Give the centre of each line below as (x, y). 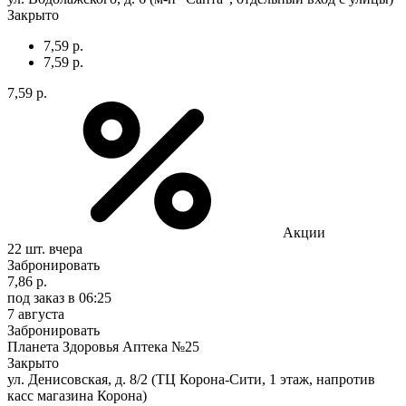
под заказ (36, 297)
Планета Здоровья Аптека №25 (103, 346)
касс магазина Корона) (77, 395)
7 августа (36, 314)
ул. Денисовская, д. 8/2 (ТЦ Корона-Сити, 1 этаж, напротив (191, 379)
